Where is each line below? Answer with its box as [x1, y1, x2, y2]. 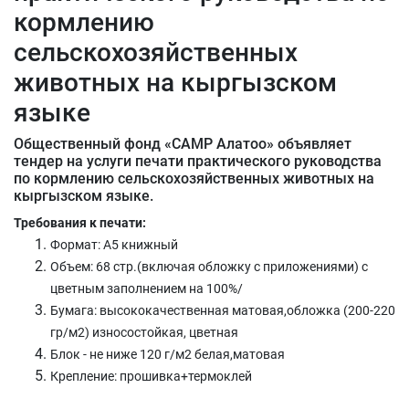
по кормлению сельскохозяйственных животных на [14, 170, 374, 187]
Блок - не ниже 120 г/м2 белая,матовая [50, 347, 285, 362]
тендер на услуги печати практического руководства [14, 152, 382, 170]
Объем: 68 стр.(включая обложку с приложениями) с [50, 259, 368, 274]
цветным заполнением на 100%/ [50, 281, 243, 296]
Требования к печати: [14, 215, 146, 230]
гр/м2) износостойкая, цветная [50, 325, 238, 340]
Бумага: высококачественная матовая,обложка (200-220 [50, 303, 395, 318]
